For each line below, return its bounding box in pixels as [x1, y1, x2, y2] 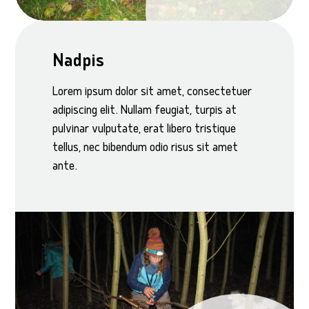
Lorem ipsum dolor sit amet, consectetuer [52, 85, 252, 101]
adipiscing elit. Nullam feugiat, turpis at [52, 103, 237, 120]
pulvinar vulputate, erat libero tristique [52, 122, 237, 139]
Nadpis [52, 50, 105, 74]
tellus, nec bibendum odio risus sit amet [52, 141, 239, 157]
